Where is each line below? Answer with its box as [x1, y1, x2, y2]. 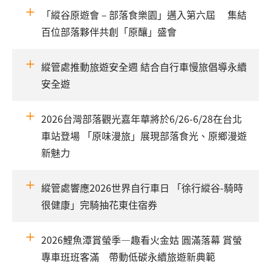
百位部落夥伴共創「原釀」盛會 [41, 24, 177, 39]
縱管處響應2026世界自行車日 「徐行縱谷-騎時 [41, 180, 243, 195]
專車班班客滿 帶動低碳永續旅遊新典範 [41, 249, 215, 264]
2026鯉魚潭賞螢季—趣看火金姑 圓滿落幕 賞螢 [41, 232, 242, 247]
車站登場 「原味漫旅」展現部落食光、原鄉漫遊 [41, 128, 247, 143]
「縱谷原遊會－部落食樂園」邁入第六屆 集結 [41, 7, 247, 22]
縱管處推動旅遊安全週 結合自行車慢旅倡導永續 [41, 59, 247, 74]
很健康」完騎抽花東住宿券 [41, 197, 157, 212]
